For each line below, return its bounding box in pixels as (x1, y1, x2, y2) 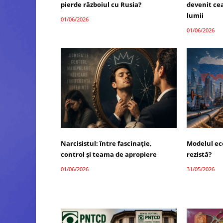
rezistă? (187, 149, 212, 159)
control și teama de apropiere (61, 149, 157, 159)
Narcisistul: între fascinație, (61, 138, 152, 148)
